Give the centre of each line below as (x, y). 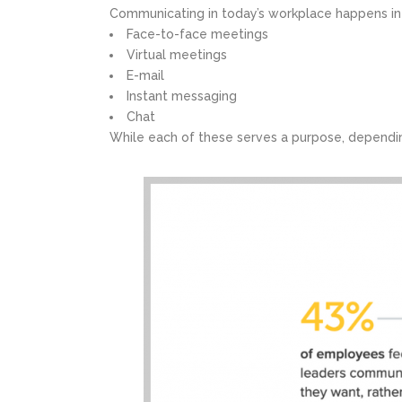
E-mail (145, 75)
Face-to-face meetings (197, 34)
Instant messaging (182, 96)
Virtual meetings (177, 55)
